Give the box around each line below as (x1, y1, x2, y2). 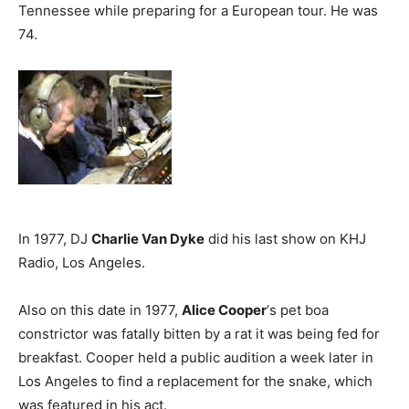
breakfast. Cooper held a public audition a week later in (18, 349, 373, 366)
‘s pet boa (267, 301, 329, 319)
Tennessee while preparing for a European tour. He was (18, 2, 378, 19)
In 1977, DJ (18, 230, 91, 247)
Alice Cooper (182, 301, 267, 319)
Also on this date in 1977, (18, 301, 182, 319)
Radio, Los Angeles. (18, 254, 145, 271)
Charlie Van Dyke (91, 230, 204, 247)
